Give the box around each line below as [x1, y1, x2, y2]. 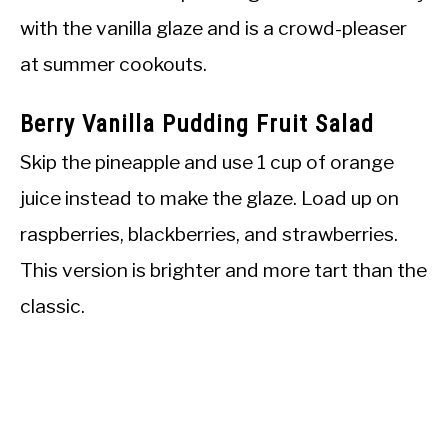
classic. [20, 293, 85, 318]
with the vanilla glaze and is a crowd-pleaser [20, 15, 407, 40]
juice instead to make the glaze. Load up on [20, 185, 399, 210]
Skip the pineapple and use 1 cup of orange [20, 149, 394, 174]
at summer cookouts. [20, 51, 207, 76]
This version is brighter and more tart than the [20, 257, 427, 282]
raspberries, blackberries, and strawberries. [20, 221, 398, 246]
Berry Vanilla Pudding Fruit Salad [20, 109, 374, 138]
